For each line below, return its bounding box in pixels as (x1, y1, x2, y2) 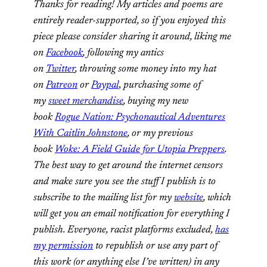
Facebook (46, 47, 83, 58)
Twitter (46, 63, 75, 74)
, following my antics (83, 47, 164, 58)
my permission (33, 240, 93, 252)
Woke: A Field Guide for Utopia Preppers (55, 144, 225, 155)
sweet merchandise (48, 95, 123, 107)
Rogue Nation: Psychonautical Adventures (55, 111, 225, 123)
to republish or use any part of (93, 240, 218, 252)
